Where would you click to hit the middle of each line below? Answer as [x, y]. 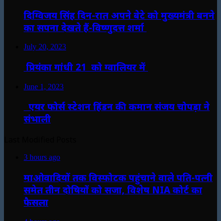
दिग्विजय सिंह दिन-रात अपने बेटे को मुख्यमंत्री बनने [119, 15]
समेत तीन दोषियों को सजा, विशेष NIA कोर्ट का [113, 189]
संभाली [37, 119]
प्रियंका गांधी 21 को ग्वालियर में [86, 67]
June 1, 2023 [44, 86]
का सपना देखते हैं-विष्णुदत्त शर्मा [85, 27]
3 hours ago [42, 157]
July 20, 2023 [45, 47]
